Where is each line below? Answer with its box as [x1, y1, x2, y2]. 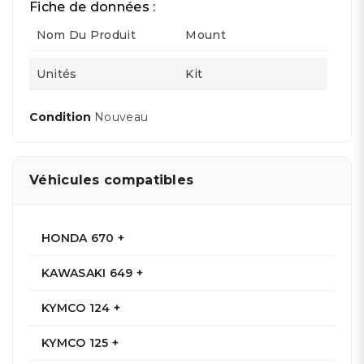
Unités [36, 67, 77, 81]
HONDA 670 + [41, 231, 125, 245]
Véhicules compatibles [29, 172, 194, 188]
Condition [29, 110, 94, 124]
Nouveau [94, 110, 149, 124]
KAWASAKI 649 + [41, 266, 144, 280]
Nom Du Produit [36, 28, 136, 43]
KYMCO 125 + [41, 336, 119, 350]
